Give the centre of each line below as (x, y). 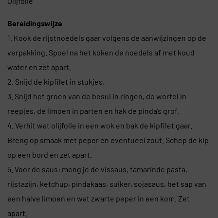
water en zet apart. (39, 67)
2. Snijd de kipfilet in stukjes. (56, 82)
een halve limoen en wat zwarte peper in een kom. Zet (99, 199)
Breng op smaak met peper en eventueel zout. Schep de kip (108, 140)
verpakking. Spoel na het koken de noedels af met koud (101, 53)
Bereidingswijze (35, 23)
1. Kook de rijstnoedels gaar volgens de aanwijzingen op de (107, 38)
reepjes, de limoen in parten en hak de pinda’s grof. (93, 111)
